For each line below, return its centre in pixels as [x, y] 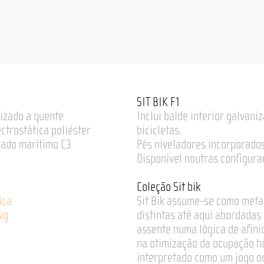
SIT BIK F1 [159, 102]
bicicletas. [159, 130]
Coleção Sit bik [169, 187]
